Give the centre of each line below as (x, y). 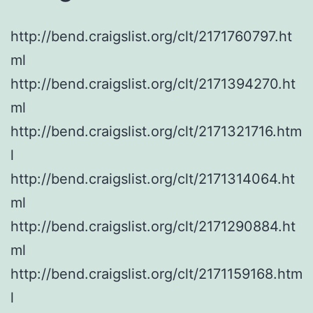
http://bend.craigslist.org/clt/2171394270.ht (153, 83)
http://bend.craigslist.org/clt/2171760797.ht (151, 36)
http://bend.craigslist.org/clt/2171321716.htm (156, 131)
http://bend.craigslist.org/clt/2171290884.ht (153, 226)
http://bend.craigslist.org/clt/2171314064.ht (153, 179)
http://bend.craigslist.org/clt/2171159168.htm (156, 274)
